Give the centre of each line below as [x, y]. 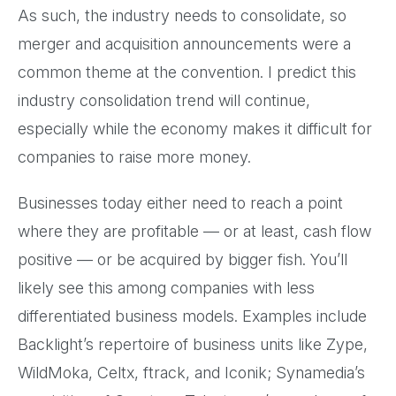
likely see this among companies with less [166, 287]
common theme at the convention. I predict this [187, 72]
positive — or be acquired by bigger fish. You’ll [183, 259]
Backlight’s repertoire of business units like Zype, [193, 344]
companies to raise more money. [139, 156]
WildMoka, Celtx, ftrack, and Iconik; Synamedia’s [191, 372]
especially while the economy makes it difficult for [195, 128]
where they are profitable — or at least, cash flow [194, 231]
